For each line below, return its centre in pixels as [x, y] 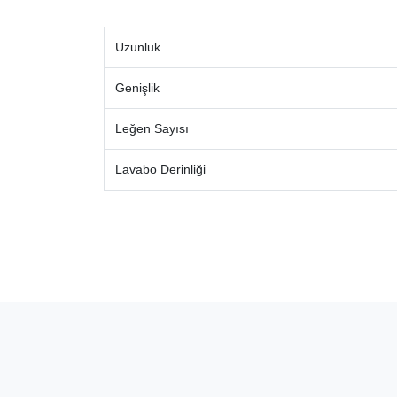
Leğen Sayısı [152, 128]
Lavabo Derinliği [160, 169]
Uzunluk [138, 47]
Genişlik [137, 87]
